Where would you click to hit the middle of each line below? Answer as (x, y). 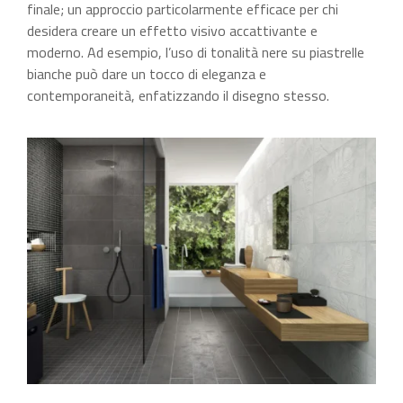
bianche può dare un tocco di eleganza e (147, 74)
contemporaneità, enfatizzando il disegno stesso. (178, 96)
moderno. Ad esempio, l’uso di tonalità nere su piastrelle (196, 53)
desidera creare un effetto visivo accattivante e (172, 31)
